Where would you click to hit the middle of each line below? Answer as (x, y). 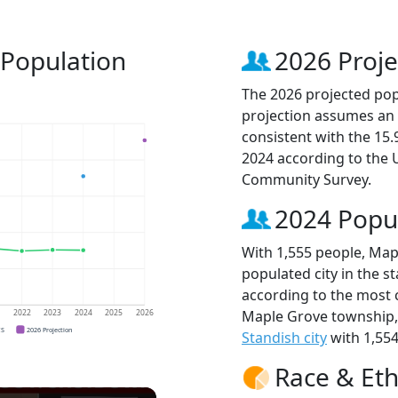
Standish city (284, 337)
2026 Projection (50, 329)
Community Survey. (306, 179)
